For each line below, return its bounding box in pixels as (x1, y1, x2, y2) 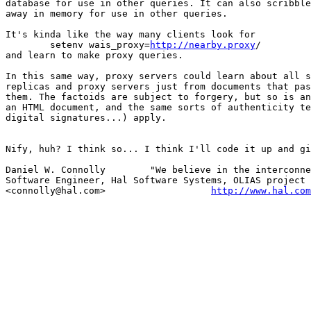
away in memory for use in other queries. (6, 8, 228, 19)
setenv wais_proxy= (50, 40, 150, 51)
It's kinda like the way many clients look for (6, 29, 255, 40)
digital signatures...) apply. (6, 112, 167, 124)
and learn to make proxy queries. (6, 50, 183, 61)
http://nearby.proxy (150, 40, 255, 51)
